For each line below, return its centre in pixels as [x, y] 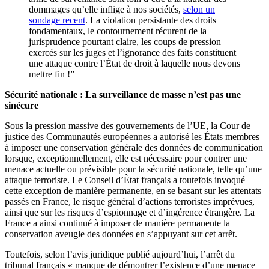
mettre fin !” [52, 74]
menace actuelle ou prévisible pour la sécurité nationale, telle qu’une [133, 169]
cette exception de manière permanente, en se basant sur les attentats [133, 190]
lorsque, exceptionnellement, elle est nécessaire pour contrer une [126, 158]
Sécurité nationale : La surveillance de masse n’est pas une [123, 94]
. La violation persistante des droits [151, 20]
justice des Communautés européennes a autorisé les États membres [132, 136]
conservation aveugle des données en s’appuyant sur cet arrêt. [121, 234]
